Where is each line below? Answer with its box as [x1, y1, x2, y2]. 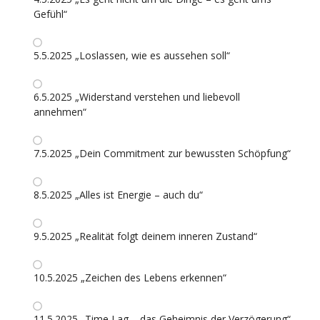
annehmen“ [34, 104, 86, 119]
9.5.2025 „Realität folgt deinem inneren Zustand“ [34, 229, 257, 243]
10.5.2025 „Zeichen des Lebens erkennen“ [34, 270, 226, 284]
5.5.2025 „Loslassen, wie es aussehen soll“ [34, 48, 230, 62]
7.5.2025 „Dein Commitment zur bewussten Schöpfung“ [34, 146, 291, 160]
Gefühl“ [34, 6, 67, 21]
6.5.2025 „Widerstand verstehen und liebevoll [34, 89, 240, 104]
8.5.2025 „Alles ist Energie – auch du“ [34, 187, 203, 201]
